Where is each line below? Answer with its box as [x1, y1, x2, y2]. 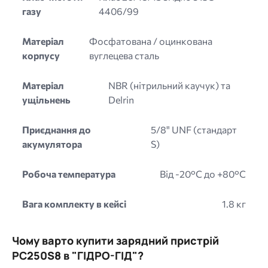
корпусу [22, 49, 60, 61]
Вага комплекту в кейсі [22, 197, 126, 209]
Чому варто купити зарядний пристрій [12, 233, 219, 248]
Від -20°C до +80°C [160, 167, 246, 179]
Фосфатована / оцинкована [89, 35, 212, 47]
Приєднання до [22, 123, 91, 135]
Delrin [108, 93, 134, 105]
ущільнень [22, 93, 71, 105]
